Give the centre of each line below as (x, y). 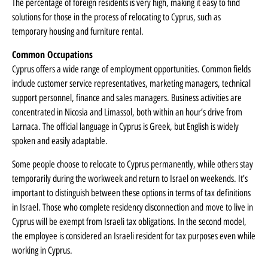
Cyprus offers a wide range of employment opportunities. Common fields (131, 69)
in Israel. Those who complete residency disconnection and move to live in (133, 207)
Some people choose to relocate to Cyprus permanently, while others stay (133, 164)
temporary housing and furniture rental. (78, 31)
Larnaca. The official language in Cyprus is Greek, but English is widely (125, 127)
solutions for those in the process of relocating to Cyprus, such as (116, 17)
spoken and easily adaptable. (60, 141)
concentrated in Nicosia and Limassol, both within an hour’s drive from (127, 112)
